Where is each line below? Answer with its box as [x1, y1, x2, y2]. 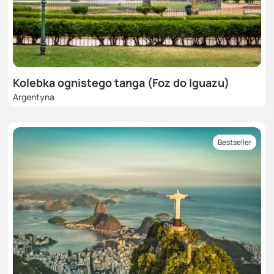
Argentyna [13, 91, 54, 103]
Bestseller [218, 136, 251, 147]
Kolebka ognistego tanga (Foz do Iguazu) [13, 75, 229, 90]
